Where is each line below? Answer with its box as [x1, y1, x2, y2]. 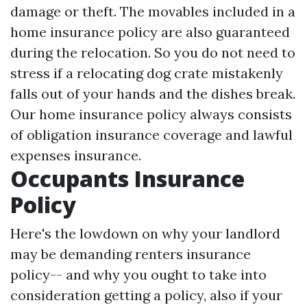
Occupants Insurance [10, 163, 245, 193]
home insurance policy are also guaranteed [10, 23, 290, 40]
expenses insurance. [10, 146, 141, 164]
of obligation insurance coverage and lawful [10, 125, 293, 143]
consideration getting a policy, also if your [10, 286, 282, 304]
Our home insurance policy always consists [10, 105, 292, 123]
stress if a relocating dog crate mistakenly [10, 64, 283, 82]
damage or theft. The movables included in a [10, 2, 295, 20]
